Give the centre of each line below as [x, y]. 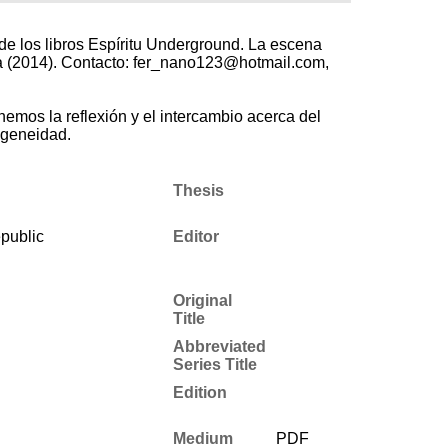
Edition [199, 392]
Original [202, 300]
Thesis [198, 190]
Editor [195, 236]
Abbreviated [219, 346]
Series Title [214, 364]
